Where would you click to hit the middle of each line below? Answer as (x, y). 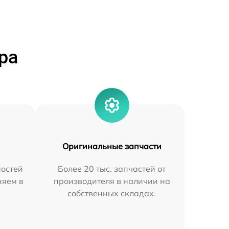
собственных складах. (112, 193)
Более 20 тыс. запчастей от (112, 169)
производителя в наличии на (112, 181)
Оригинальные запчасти (112, 146)
